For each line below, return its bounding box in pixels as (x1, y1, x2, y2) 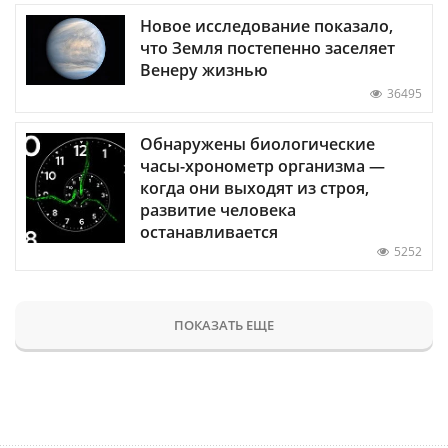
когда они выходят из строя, (140, 176, 369, 199)
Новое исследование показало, (140, 14, 393, 37)
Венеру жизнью (140, 58, 268, 81)
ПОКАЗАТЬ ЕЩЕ (174, 315, 274, 334)
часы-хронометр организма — (140, 154, 385, 177)
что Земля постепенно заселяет (140, 36, 395, 59)
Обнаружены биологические (140, 132, 375, 155)
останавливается (140, 220, 278, 243)
